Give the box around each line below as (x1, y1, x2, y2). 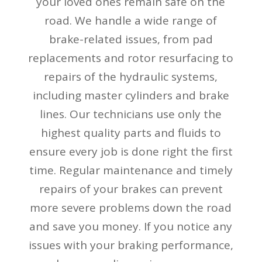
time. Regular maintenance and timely (29, 162, 233, 178)
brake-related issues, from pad (49, 31, 213, 47)
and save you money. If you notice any (29, 218, 233, 234)
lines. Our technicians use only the (40, 106, 222, 122)
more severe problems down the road (30, 199, 232, 215)
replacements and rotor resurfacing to (28, 50, 234, 65)
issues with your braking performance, (28, 237, 233, 253)
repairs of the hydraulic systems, (44, 68, 218, 84)
